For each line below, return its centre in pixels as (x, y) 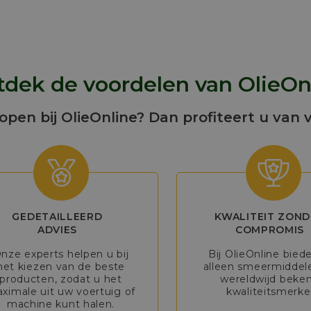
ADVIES (57, 230)
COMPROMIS (270, 230)
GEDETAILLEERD (57, 217)
